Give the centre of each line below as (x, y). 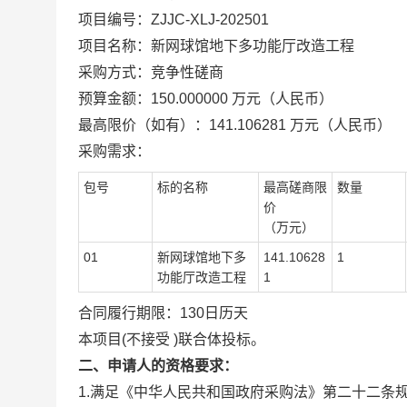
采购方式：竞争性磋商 (151, 72)
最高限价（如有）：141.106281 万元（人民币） (235, 125)
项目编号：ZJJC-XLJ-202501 (174, 20)
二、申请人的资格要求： (158, 366)
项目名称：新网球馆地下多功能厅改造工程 (216, 46)
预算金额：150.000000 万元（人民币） (206, 99)
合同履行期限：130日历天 (163, 313)
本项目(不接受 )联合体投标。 (172, 339)
